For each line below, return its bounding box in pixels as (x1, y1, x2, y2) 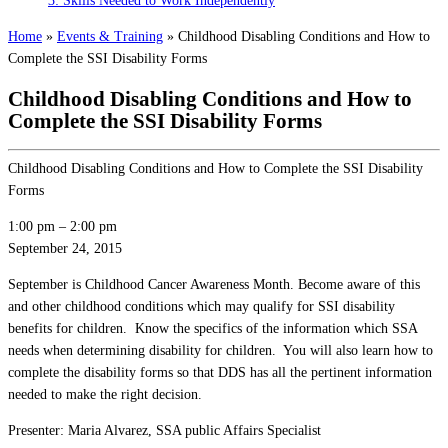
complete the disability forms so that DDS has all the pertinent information (8, 365, 432, 381)
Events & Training (57, 29, 163, 45)
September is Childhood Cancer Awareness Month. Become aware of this (8, 277, 420, 293)
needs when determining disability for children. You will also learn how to (8, 343, 433, 359)
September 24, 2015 (8, 241, 122, 257)
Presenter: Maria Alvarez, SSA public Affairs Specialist (8, 423, 321, 439)
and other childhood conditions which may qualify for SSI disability (8, 299, 395, 315)
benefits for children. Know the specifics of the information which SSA (8, 321, 417, 337)
